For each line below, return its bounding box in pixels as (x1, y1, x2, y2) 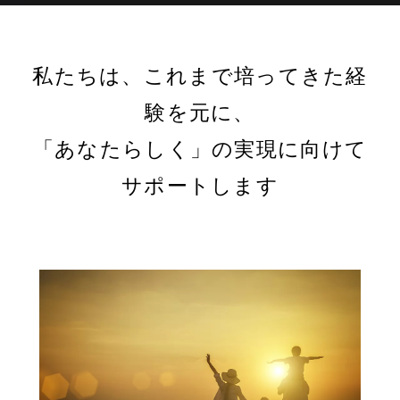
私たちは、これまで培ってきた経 (32, 64, 368, 88)
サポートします (121, 174, 279, 198)
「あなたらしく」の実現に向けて (32, 137, 368, 162)
